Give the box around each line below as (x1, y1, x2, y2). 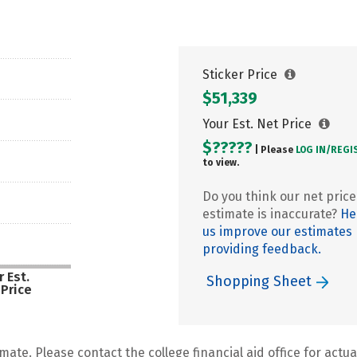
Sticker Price (202, 67, 280, 82)
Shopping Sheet (206, 273, 316, 290)
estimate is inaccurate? (202, 206, 340, 222)
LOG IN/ (296, 144, 331, 155)
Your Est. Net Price (202, 116, 315, 131)
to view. (202, 157, 239, 168)
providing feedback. (202, 241, 321, 257)
